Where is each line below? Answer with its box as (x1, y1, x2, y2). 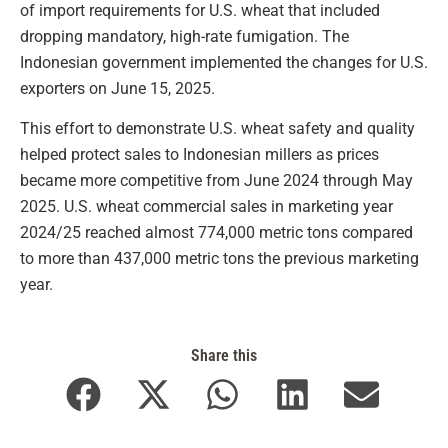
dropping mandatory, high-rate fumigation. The (20, 26, 349, 46)
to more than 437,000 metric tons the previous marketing (20, 249, 419, 269)
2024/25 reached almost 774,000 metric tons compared (20, 223, 413, 243)
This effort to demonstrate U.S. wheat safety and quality (20, 119, 415, 139)
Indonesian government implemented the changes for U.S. (20, 52, 428, 72)
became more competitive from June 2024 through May (20, 171, 413, 191)
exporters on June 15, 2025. (20, 78, 215, 98)
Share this (191, 345, 257, 365)
